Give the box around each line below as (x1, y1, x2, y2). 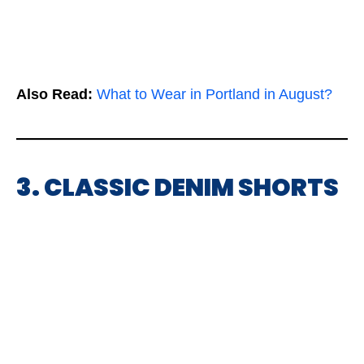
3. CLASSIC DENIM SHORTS (16, 171, 339, 205)
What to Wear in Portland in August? (97, 86, 332, 102)
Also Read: (16, 86, 93, 102)
